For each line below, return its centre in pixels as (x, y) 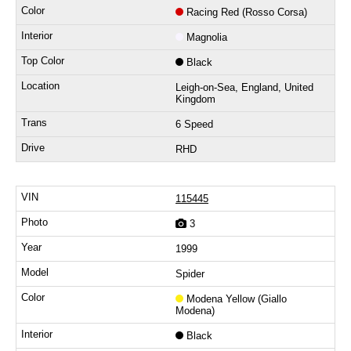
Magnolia (207, 38)
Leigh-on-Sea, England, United (244, 88)
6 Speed (194, 125)
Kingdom (195, 100)
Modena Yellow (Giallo (237, 299)
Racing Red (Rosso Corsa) (247, 13)
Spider (190, 274)
